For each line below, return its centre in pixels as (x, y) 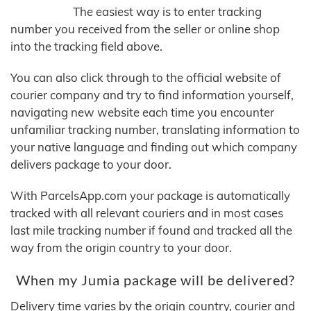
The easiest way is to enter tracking (167, 12)
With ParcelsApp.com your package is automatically (150, 196)
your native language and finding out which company (154, 147)
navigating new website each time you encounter (142, 112)
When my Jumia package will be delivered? (155, 280)
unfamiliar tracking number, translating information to (155, 130)
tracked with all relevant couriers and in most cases (147, 213)
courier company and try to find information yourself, (152, 95)
